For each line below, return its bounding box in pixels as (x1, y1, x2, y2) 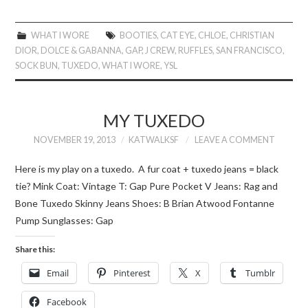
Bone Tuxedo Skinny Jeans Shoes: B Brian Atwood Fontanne (15, 197, 275, 209)
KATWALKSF (128, 135, 179, 145)
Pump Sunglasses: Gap (15, 214, 114, 226)
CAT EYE (159, 30, 195, 41)
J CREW (145, 45, 175, 56)
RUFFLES (178, 45, 213, 56)
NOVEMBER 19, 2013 (33, 135, 115, 145)
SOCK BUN (15, 60, 58, 71)
